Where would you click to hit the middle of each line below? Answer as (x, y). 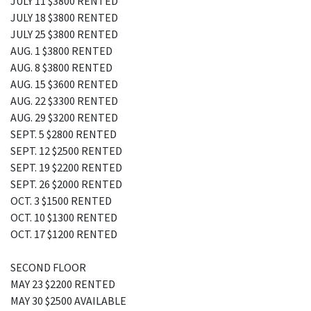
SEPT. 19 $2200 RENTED (66, 167)
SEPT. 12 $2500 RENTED (66, 151)
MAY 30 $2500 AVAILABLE (68, 301)
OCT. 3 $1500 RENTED (61, 201)
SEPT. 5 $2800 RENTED (64, 134)
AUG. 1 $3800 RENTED (61, 51)
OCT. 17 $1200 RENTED (64, 234)
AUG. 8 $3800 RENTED (61, 67)
